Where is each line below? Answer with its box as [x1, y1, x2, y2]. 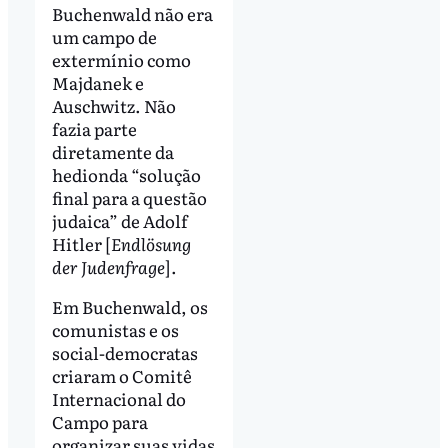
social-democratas [51, 339, 198, 365]
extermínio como [51, 46, 191, 72]
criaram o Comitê [51, 362, 192, 388]
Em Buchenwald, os [51, 293, 208, 319]
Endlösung [110, 230, 191, 256]
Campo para [51, 408, 148, 434]
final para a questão [51, 184, 207, 210]
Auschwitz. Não [51, 92, 176, 118]
